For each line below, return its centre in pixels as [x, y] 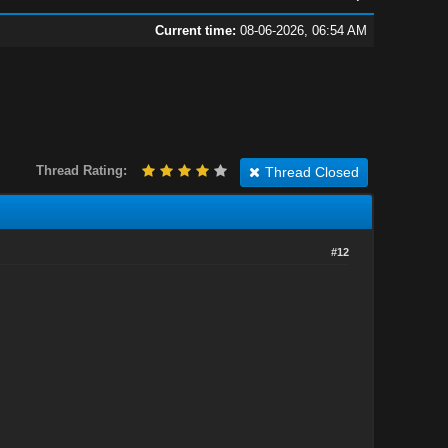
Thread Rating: [81, 170]
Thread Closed [311, 171]
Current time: [195, 30]
